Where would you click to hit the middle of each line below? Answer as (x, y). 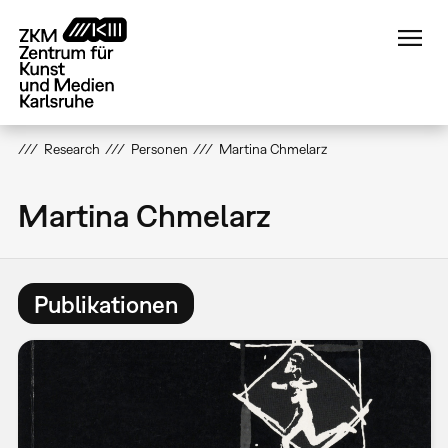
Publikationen (105, 303)
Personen (159, 149)
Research (71, 149)
